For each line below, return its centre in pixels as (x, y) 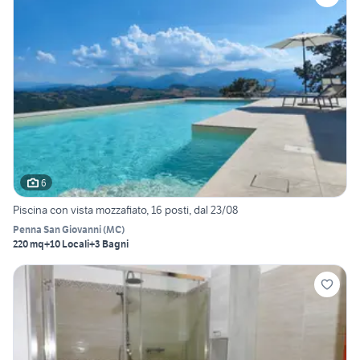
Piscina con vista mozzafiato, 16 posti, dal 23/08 (125, 210)
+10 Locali (67, 244)
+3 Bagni (109, 244)
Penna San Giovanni (57, 230)
